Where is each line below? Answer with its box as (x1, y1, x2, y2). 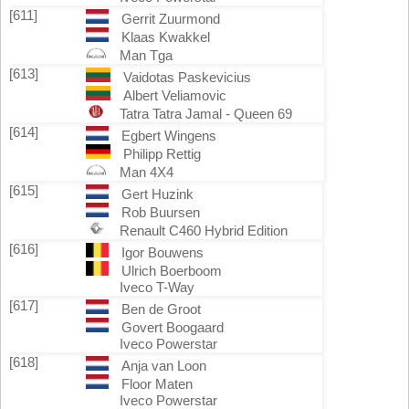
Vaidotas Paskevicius (122, 69, 251, 85)
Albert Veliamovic (122, 88, 226, 103)
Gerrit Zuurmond (121, 11, 220, 26)
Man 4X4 (120, 164, 173, 180)
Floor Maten (121, 376, 193, 392)
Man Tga (120, 47, 173, 63)
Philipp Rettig (122, 146, 201, 162)
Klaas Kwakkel (121, 29, 210, 45)
